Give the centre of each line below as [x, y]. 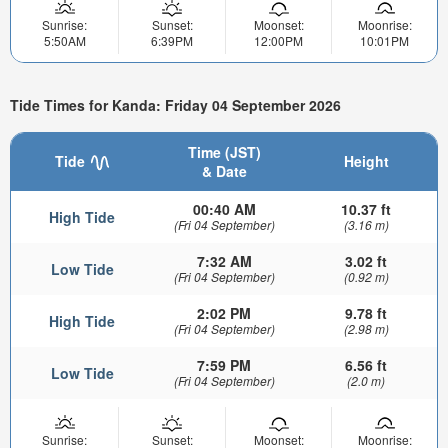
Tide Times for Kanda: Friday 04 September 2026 [175, 105]
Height [366, 161]
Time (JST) [224, 152]
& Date [224, 171]
